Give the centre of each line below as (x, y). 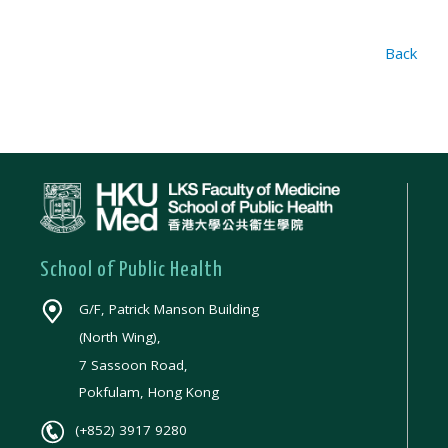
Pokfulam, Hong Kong (149, 392)
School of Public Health (132, 270)
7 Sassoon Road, (134, 364)
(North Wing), (120, 336)
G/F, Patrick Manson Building (169, 309)
